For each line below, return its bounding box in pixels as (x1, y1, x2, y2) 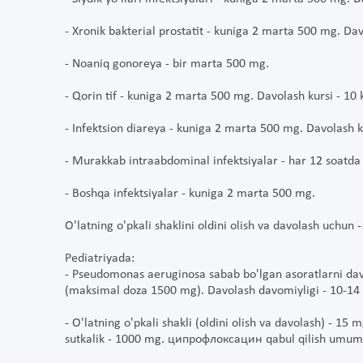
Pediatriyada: (65, 252, 135, 266)
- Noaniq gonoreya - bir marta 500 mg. (65, 58, 269, 71)
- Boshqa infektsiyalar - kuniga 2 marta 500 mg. (65, 187, 315, 201)
